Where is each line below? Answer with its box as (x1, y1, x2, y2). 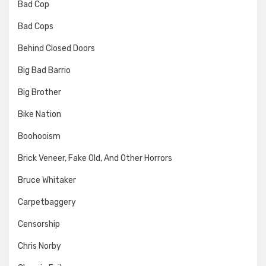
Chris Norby (18, 241, 61, 252)
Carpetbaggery (18, 197, 76, 208)
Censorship (18, 219, 60, 230)
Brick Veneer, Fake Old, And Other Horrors (18, 153, 172, 164)
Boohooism (18, 131, 61, 142)
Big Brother (18, 87, 61, 98)
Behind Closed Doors (18, 43, 95, 54)
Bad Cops (18, 21, 53, 32)
